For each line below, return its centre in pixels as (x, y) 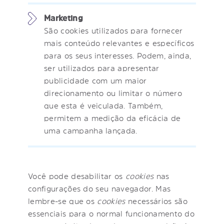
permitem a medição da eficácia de (112, 118)
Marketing (63, 18)
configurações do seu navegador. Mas (99, 188)
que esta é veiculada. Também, (103, 105)
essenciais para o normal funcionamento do (111, 213)
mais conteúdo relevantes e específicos (119, 43)
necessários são (156, 201)
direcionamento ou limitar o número (113, 93)
